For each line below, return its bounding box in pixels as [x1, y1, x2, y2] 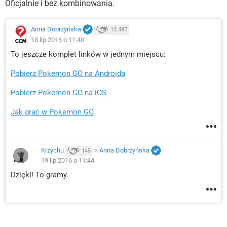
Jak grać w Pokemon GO [11, 107, 94, 117]
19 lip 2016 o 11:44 [41, 157, 94, 165]
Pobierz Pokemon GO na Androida [11, 69, 125, 78]
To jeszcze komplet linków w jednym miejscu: [11, 50, 166, 59]
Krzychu [41, 146, 64, 155]
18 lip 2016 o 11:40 [31, 35, 84, 44]
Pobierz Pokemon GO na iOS [11, 88, 106, 97]
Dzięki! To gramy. [11, 170, 68, 180]
